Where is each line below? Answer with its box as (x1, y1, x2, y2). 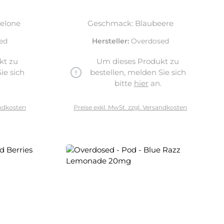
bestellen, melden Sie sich (89, 67, 186, 77)
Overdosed (130, 36, 169, 45)
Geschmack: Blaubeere (87, 18, 173, 28)
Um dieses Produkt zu (96, 56, 179, 66)
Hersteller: (91, 36, 131, 45)
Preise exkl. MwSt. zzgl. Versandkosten (73, 103, 187, 111)
